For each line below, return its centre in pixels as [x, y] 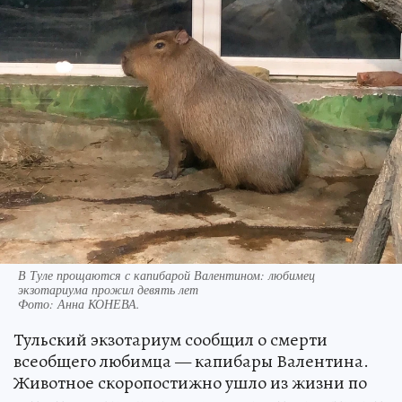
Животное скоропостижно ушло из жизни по [190, 383]
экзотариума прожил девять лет [108, 290]
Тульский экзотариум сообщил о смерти [170, 340]
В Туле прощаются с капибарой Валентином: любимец [166, 275]
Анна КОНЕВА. [99, 304]
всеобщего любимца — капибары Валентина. [191, 362]
